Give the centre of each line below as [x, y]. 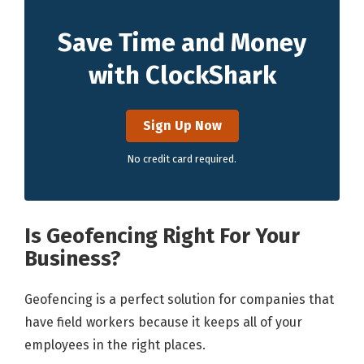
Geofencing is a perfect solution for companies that [179, 300]
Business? [73, 259]
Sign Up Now [182, 126]
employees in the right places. [115, 345]
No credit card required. [182, 159]
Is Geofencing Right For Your [162, 236]
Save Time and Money [182, 43]
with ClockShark [182, 76]
